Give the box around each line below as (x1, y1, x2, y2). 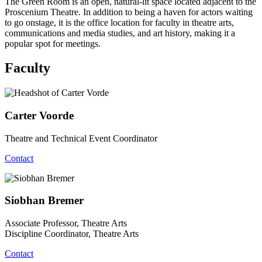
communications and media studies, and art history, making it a (5, 27, 235, 38)
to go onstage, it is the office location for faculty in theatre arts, (5, 17, 234, 27)
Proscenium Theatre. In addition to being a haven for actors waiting (5, 6, 253, 17)
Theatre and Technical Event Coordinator (5, 133, 157, 143)
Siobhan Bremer (5, 194, 84, 207)
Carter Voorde (5, 109, 74, 122)
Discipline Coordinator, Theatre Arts (5, 229, 139, 239)
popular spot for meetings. (5, 38, 101, 49)
